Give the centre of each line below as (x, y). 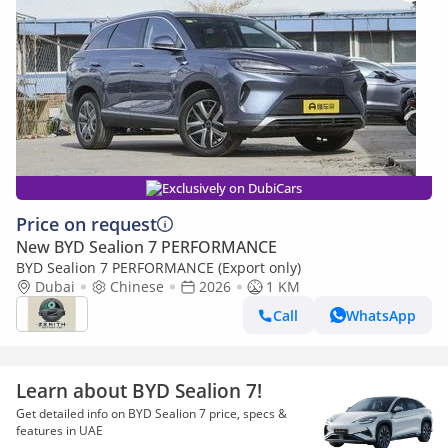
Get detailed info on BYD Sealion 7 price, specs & (151, 413)
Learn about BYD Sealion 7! (139, 390)
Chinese (137, 286)
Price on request (86, 224)
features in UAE (59, 430)
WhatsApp (381, 315)
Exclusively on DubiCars (232, 188)
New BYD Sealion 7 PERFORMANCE (146, 247)
